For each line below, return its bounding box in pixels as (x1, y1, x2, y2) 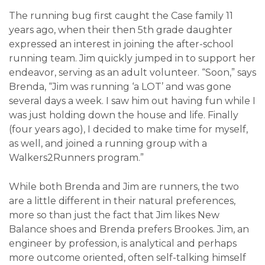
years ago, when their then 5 (9, 24, 143, 36)
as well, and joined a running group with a (9, 138, 207, 150)
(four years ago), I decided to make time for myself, (9, 124, 248, 135)
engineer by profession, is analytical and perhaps (9, 237, 237, 249)
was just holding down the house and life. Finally (9, 109, 238, 121)
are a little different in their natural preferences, (9, 195, 235, 206)
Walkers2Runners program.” (9, 152, 144, 164)
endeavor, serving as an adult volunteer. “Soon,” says (9, 67, 256, 79)
